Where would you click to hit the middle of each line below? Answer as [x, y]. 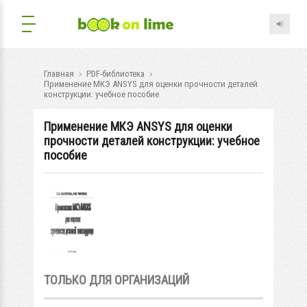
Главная [59, 74]
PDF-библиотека [115, 74]
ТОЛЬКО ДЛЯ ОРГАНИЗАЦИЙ [116, 280]
